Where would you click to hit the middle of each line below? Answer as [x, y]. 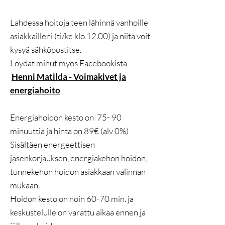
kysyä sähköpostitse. [46, 49]
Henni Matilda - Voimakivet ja [69, 77]
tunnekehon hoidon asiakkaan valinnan [78, 172]
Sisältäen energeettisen [52, 144]
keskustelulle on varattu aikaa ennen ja [78, 212]
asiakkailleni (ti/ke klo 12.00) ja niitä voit [80, 36]
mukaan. [25, 185]
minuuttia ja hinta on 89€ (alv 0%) [69, 131]
